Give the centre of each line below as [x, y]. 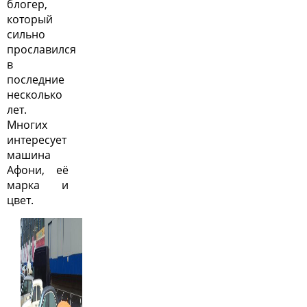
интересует [37, 140]
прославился [41, 49]
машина [29, 155]
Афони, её [38, 170]
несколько [35, 95]
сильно [26, 34]
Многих [27, 125]
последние [36, 79]
